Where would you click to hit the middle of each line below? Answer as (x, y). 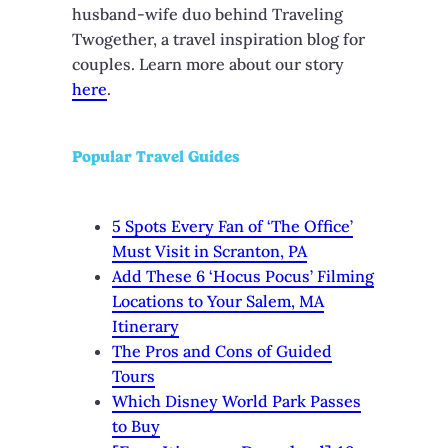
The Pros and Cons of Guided (222, 351)
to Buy (136, 426)
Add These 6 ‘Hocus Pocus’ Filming (243, 276)
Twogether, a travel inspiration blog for (218, 38)
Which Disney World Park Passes (236, 401)
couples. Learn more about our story (208, 63)
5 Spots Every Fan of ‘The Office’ (232, 226)
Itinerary (145, 326)
